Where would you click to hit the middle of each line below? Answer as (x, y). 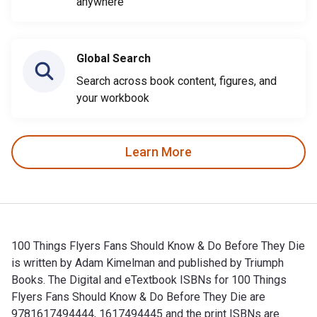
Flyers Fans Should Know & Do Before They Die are (138, 296)
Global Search (114, 58)
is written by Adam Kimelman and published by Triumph (148, 263)
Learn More (158, 152)
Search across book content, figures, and (177, 81)
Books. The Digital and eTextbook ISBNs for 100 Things (149, 279)
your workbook (113, 98)
